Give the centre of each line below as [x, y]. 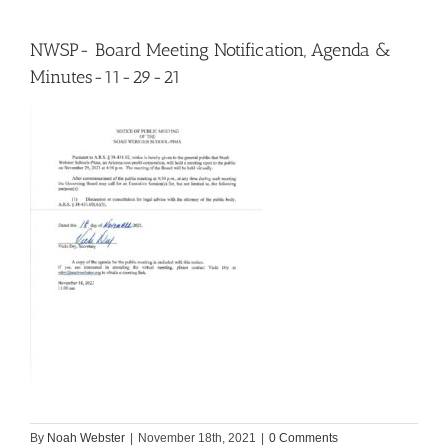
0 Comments [303, 438]
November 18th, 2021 [197, 438]
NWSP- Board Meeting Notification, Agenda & [210, 50]
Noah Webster [86, 438]
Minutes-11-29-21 [105, 77]
